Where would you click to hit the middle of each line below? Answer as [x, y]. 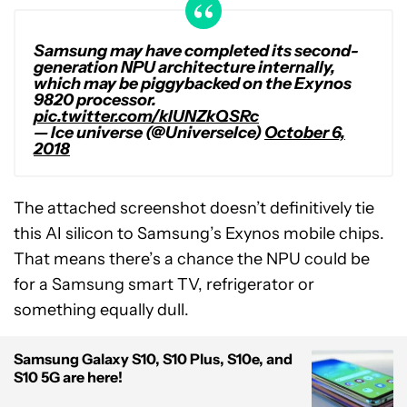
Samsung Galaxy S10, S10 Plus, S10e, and [153, 358]
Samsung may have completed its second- [196, 50]
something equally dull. [101, 309]
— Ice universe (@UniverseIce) [149, 132]
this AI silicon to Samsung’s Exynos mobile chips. [199, 233]
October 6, [305, 132]
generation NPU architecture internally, [184, 67]
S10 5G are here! [68, 377]
